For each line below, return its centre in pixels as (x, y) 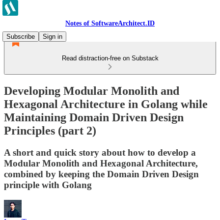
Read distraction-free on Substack (110, 58)
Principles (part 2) (50, 130)
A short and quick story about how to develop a (100, 152)
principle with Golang (48, 185)
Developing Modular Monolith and (92, 91)
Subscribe (21, 37)
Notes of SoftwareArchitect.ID (110, 23)
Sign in (53, 37)
